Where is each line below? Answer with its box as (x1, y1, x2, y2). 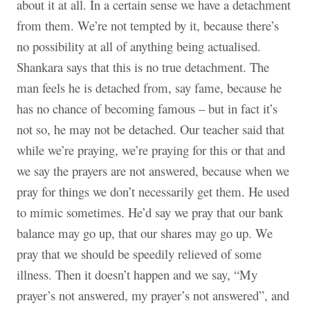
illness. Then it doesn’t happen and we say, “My (17, 265, 257, 283)
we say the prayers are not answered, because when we (17, 161, 289, 179)
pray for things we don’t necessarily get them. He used (17, 182, 289, 200)
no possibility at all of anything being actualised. (17, 37, 261, 55)
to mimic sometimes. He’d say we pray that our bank (17, 203, 283, 221)
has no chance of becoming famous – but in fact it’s (17, 99, 277, 117)
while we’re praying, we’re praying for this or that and (17, 140, 285, 158)
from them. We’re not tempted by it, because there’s (17, 16, 279, 34)
